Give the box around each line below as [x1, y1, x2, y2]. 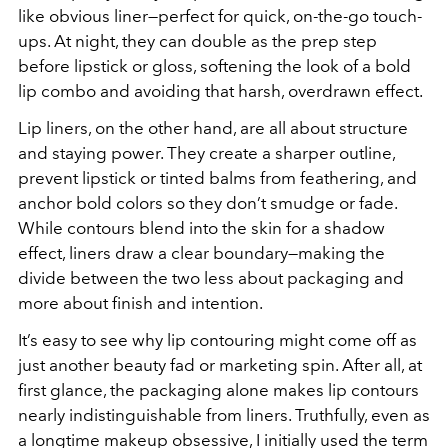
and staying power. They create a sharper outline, [18, 143, 395, 164]
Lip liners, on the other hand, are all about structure [18, 118, 408, 139]
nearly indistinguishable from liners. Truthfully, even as [18, 405, 430, 426]
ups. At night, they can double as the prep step [18, 31, 377, 52]
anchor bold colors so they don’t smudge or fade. [18, 193, 397, 214]
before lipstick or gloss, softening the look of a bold [18, 56, 411, 77]
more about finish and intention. [18, 293, 263, 314]
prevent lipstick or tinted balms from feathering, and [18, 168, 417, 189]
